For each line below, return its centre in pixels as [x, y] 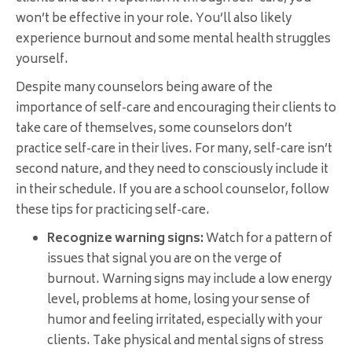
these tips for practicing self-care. [113, 211]
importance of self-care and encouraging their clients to [176, 109]
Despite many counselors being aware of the [144, 89]
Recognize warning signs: [126, 240]
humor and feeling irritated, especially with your [185, 321]
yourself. [42, 60]
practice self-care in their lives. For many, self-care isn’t [174, 150]
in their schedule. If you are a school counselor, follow [172, 191]
